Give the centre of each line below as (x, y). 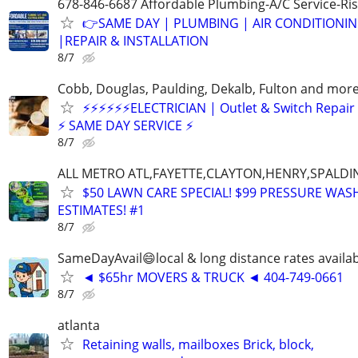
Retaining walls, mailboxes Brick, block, (198, 345)
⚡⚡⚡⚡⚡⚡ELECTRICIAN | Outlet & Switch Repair (219, 107)
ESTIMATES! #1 (101, 210)
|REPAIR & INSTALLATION (133, 40)
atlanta (79, 326)
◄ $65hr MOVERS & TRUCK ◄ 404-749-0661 (213, 278)
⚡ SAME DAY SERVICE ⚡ (125, 125)
